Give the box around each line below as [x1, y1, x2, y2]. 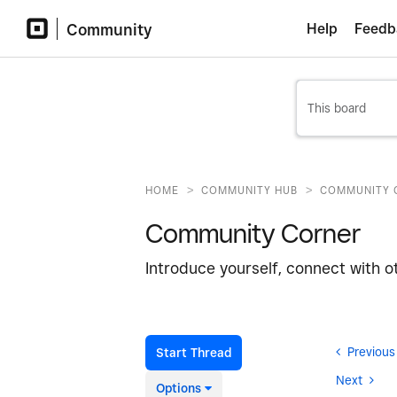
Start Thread [156, 346, 231, 360]
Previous [346, 345, 395, 359]
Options [156, 381, 201, 395]
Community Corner [145, 217, 361, 249]
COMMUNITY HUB [201, 183, 298, 197]
